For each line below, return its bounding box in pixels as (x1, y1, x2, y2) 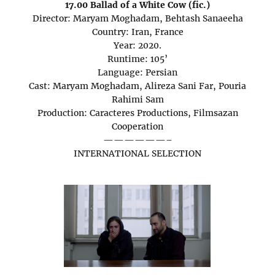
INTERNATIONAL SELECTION (74, 148, 201, 160)
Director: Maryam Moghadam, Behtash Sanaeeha (32, 13, 243, 25)
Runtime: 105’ (107, 53, 168, 65)
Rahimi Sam (111, 94, 164, 106)
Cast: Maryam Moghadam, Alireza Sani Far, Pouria (29, 80, 246, 92)
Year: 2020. (114, 40, 161, 52)
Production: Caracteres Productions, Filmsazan (37, 107, 238, 119)
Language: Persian (98, 67, 177, 79)
